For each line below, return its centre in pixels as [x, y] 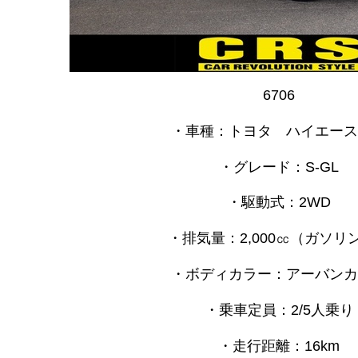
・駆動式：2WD [279, 203]
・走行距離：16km [279, 346]
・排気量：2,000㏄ [229, 239]
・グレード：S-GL [279, 167]
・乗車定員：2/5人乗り [279, 310]
